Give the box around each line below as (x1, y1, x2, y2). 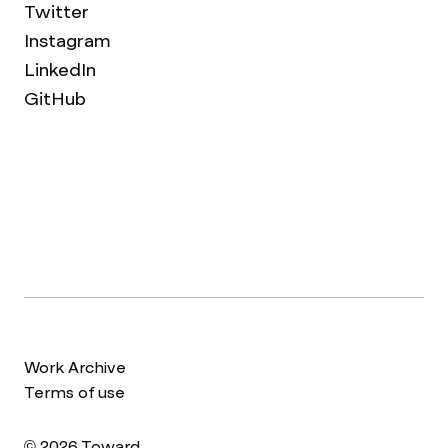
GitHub (24, 87, 86, 111)
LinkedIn (24, 58, 96, 82)
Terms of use (24, 382, 125, 404)
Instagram (24, 29, 111, 53)
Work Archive (24, 357, 126, 379)
